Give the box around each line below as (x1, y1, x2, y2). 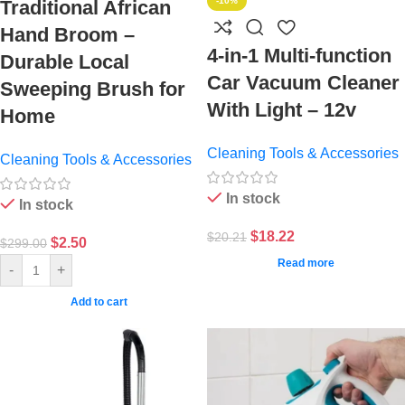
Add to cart (71, 296, 127, 309)
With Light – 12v (207, 99, 356, 122)
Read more (278, 257, 334, 270)
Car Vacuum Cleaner (207, 71, 400, 95)
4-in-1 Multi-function (207, 44, 391, 68)
